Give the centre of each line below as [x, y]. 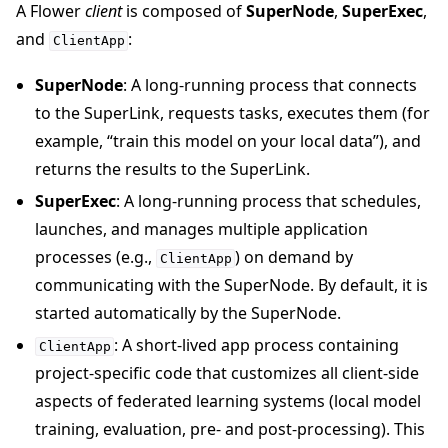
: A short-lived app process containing [257, 344]
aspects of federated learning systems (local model [228, 400]
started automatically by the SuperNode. [188, 312]
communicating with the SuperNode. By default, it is [232, 284]
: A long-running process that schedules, [269, 200]
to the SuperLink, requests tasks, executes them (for [233, 112]
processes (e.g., [96, 256]
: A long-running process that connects [270, 84]
